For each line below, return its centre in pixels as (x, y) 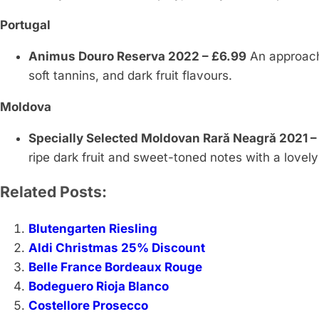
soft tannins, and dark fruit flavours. (130, 76)
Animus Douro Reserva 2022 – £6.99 (137, 57)
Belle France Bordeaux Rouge (115, 267)
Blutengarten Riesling (93, 229)
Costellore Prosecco (88, 306)
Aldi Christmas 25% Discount (117, 248)
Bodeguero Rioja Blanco (99, 287)
